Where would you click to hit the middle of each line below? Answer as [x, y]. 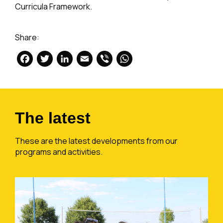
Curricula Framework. [54, 6]
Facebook [68, 59]
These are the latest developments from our [96, 141]
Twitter [79, 59]
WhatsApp [171, 59]
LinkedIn [104, 59]
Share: [27, 37]
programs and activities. [59, 152]
